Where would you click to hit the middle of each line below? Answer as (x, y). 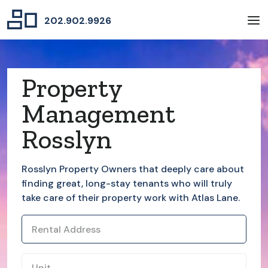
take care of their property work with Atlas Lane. (131, 198)
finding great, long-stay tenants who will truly (127, 184)
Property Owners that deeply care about (150, 169)
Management (98, 114)
